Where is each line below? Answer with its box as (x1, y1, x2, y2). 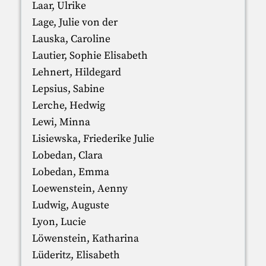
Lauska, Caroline (31, 32, 110, 46)
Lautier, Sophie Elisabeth (31, 49, 148, 62)
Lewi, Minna (31, 115, 90, 129)
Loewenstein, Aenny (31, 182, 128, 195)
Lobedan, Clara (31, 148, 103, 162)
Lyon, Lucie (31, 215, 86, 229)
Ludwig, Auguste (31, 198, 109, 212)
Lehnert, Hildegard (31, 65, 121, 79)
